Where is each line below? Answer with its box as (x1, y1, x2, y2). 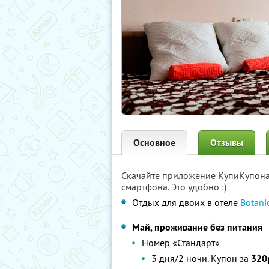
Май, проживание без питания (132, 221, 262, 234)
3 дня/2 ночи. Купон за (151, 252, 251, 264)
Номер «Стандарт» (142, 237, 220, 249)
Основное (133, 136, 175, 149)
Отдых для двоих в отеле (132, 196, 240, 208)
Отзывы (210, 136, 243, 149)
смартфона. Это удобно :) (121, 181, 226, 193)
